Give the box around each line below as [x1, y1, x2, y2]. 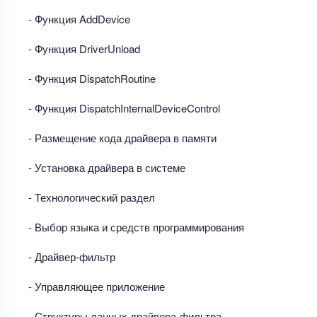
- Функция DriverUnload [28, 40, 140, 56]
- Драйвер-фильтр [28, 248, 115, 264]
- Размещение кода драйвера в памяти [28, 129, 217, 145]
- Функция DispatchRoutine [28, 70, 156, 86]
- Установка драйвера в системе [28, 159, 185, 175]
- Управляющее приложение [28, 278, 165, 294]
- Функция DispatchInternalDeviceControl [28, 100, 220, 115]
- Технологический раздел [28, 189, 155, 204]
